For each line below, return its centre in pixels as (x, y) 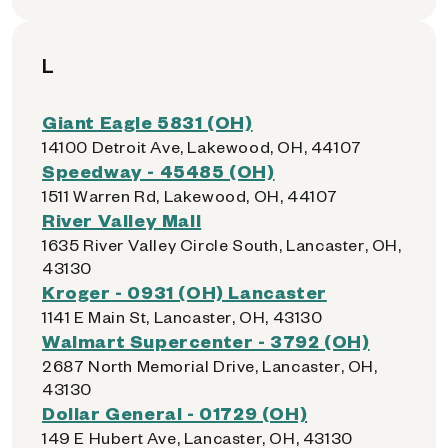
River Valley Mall (122, 219)
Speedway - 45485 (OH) (158, 170)
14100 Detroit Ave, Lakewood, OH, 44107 (202, 146)
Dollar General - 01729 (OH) (175, 412)
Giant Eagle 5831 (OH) (147, 121)
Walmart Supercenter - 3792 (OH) (206, 340)
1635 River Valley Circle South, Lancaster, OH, (222, 244)
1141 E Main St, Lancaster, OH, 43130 (182, 316)
